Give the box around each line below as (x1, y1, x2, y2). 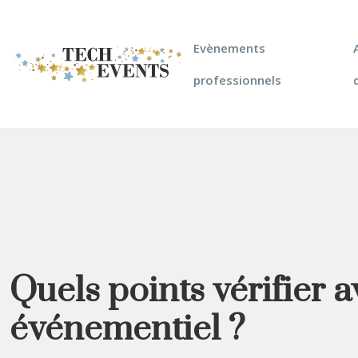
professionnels (193, 72, 281, 88)
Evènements (193, 40, 265, 56)
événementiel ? (10, 308, 245, 351)
